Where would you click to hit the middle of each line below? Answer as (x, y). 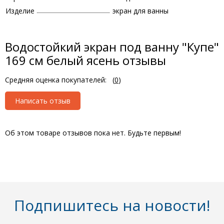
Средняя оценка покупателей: (56, 80)
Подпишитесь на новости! (112, 205)
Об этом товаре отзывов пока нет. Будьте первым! (93, 133)
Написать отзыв (43, 101)
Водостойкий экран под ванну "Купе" (112, 47)
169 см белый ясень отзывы (85, 60)
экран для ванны (140, 11)
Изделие (20, 11)
